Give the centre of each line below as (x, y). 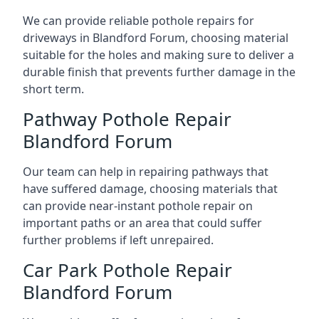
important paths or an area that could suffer (142, 223)
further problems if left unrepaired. (118, 240)
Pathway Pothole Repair (127, 119)
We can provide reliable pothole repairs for (138, 21)
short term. (53, 89)
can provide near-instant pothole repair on (138, 206)
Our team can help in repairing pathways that (146, 172)
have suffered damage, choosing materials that (150, 189)
